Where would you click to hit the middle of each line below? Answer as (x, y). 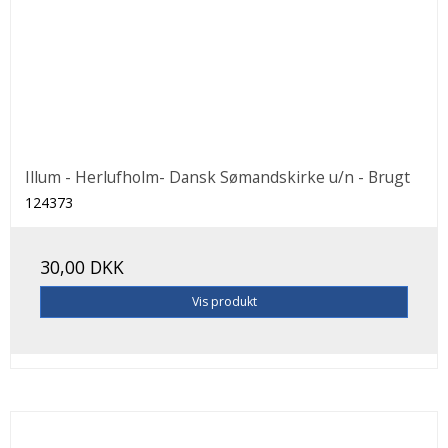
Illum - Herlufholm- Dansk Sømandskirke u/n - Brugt (217, 177)
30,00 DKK (82, 267)
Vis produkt (224, 302)
